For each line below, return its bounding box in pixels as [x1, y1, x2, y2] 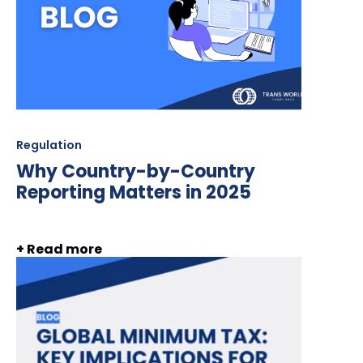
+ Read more [16, 240, 102, 259]
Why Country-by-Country [16, 159, 255, 185]
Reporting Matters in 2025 [16, 180, 251, 206]
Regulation [16, 137, 82, 154]
